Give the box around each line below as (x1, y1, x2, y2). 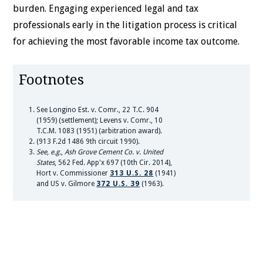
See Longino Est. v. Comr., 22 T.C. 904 (36, 105, 159, 114)
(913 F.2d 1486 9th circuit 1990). (36, 137, 140, 146)
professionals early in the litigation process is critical (13, 19, 238, 31)
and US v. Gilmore (36, 179, 97, 188)
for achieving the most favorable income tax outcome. (13, 35, 240, 47)
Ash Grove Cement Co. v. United (65, 147, 164, 156)
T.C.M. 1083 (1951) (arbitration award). (36, 126, 163, 135)
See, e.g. (36, 147, 62, 156)
